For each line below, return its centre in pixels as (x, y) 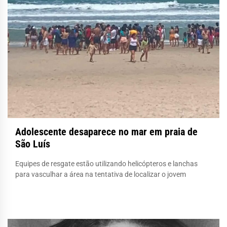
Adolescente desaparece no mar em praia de (106, 131)
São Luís (33, 144)
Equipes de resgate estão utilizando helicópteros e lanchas (106, 163)
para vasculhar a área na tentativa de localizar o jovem (101, 174)
